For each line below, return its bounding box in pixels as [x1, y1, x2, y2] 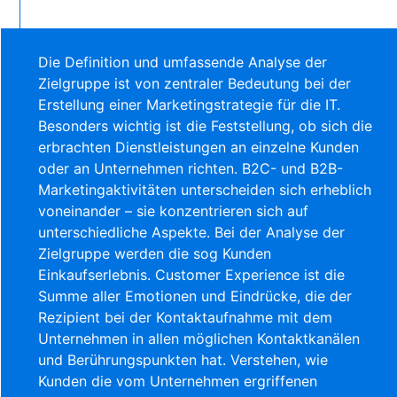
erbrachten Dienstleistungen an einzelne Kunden [38, 137, 360, 156]
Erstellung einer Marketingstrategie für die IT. [38, 95, 341, 113]
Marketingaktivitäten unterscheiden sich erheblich [38, 180, 372, 198]
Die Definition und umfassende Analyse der [38, 52, 328, 71]
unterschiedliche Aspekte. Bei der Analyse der [38, 222, 346, 241]
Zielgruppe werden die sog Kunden [38, 244, 272, 262]
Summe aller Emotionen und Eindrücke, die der [38, 286, 353, 305]
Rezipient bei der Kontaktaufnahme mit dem [38, 307, 333, 326]
